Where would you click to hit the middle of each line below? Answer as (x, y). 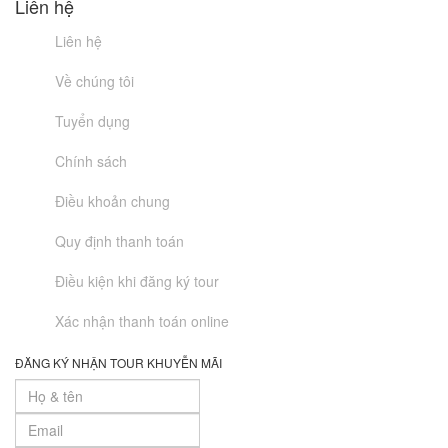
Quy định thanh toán (119, 241)
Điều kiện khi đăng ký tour (137, 281)
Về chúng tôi (94, 81)
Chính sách (91, 161)
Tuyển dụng (92, 121)
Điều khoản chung (112, 201)
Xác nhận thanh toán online (142, 321)
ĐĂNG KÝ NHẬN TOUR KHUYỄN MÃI (118, 362)
